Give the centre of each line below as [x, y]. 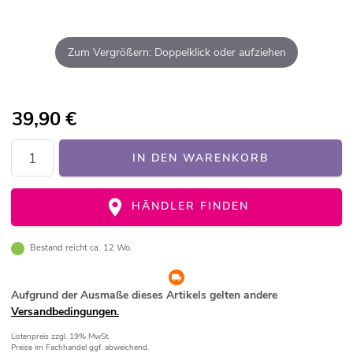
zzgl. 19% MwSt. [80, 337]
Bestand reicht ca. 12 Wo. [81, 248]
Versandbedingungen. [65, 312]
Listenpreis [31, 337]
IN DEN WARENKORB [201, 158]
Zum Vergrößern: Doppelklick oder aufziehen [176, 52]
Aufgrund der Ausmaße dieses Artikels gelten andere [144, 295]
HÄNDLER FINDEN [188, 206]
